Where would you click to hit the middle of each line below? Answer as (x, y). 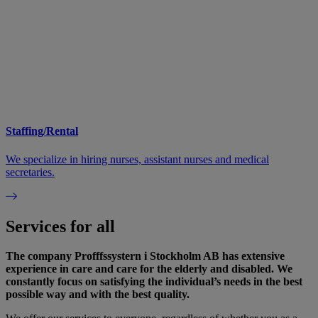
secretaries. (30, 172)
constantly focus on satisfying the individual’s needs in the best (154, 282)
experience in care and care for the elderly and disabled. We (149, 269)
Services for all (60, 226)
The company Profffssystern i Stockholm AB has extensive (145, 256)
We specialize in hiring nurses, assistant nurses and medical (137, 159)
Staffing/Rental (42, 131)
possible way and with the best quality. (98, 295)
